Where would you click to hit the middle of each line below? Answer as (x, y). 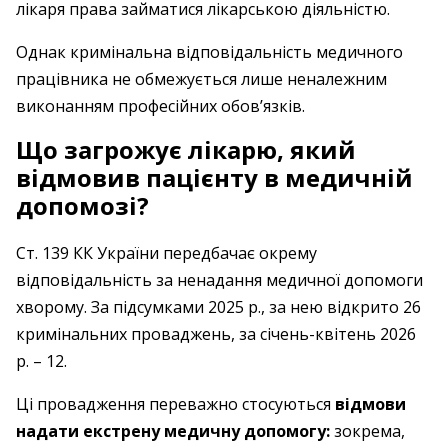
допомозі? (82, 205)
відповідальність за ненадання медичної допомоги (219, 280)
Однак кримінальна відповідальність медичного (209, 52)
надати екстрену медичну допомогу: (175, 431)
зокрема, (369, 431)
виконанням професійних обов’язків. (160, 106)
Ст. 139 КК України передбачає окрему (166, 253)
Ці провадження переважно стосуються (175, 404)
